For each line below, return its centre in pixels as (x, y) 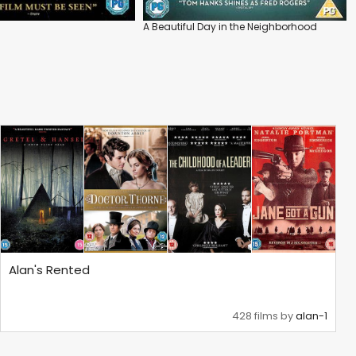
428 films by (263, 316)
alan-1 (311, 316)
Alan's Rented (50, 270)
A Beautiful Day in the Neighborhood (230, 26)
